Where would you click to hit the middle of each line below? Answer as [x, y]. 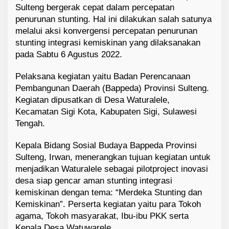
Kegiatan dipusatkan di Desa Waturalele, [93, 100]
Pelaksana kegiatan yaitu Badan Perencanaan [103, 77]
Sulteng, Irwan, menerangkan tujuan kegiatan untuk [113, 157]
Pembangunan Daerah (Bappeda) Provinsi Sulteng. [112, 88]
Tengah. [30, 124]
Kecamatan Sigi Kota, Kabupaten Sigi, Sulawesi [106, 112]
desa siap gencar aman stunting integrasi [94, 181]
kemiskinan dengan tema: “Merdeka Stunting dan [109, 193]
